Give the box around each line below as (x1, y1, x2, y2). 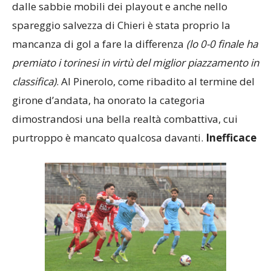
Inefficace (206, 131, 256, 145)
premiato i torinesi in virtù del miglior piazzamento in (12, 56, 259, 70)
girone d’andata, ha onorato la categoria (12, 93, 205, 108)
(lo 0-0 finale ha (186, 37, 258, 51)
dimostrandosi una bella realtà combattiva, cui (12, 112, 238, 126)
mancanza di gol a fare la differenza (12, 37, 186, 51)
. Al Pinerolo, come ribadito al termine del (56, 74, 255, 89)
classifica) (12, 74, 56, 89)
